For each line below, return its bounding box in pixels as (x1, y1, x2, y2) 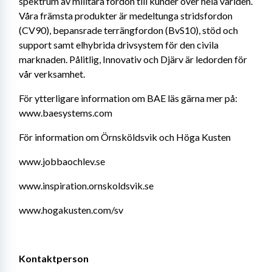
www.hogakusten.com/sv (19, 204, 123, 216)
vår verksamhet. (19, 68, 85, 80)
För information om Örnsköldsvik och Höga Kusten (19, 131, 231, 143)
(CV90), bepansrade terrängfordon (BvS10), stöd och (19, 24, 238, 36)
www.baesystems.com (19, 107, 112, 118)
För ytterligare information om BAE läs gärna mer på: (19, 92, 237, 104)
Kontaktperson (19, 253, 89, 264)
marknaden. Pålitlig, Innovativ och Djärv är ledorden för (19, 53, 247, 65)
